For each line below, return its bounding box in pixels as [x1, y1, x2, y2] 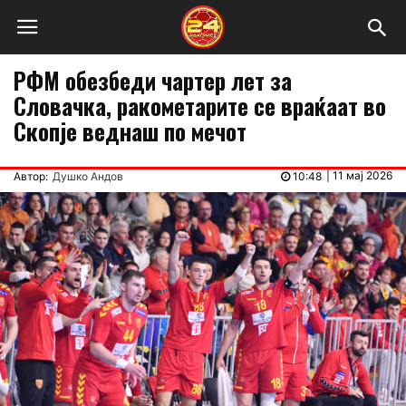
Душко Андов [53, 169, 123, 183]
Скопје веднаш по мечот [14, 114, 246, 148]
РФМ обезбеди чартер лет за [14, 63, 292, 97]
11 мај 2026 [333, 169, 392, 182]
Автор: [14, 169, 48, 183]
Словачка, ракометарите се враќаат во [14, 89, 386, 122]
